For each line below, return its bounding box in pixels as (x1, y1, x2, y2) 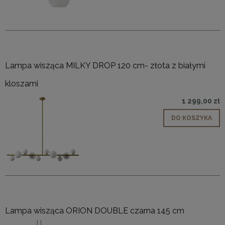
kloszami (5, 79, 38, 89)
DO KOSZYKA (171, 115, 212, 122)
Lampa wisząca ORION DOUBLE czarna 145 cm (5, 206, 184, 216)
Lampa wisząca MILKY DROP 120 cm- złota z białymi (5, 61, 205, 71)
